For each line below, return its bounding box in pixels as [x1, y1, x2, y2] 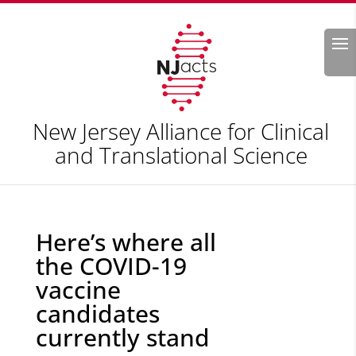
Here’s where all [35, 226, 216, 258]
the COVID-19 [35, 250, 187, 282]
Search [292, 29, 335, 46]
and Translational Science [54, 140, 308, 170]
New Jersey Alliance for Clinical [33, 116, 330, 146]
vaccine [35, 273, 121, 306]
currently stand [35, 321, 210, 354]
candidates [35, 297, 160, 330]
